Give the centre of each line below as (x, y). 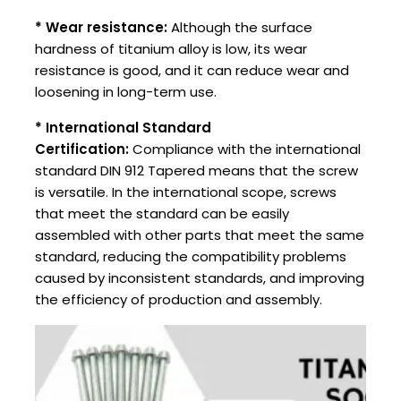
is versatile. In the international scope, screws (186, 192)
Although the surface (240, 28)
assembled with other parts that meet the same (200, 235)
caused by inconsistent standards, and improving (200, 278)
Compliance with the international (245, 149)
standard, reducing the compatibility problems (191, 257)
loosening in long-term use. (126, 92)
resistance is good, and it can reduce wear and (192, 71)
